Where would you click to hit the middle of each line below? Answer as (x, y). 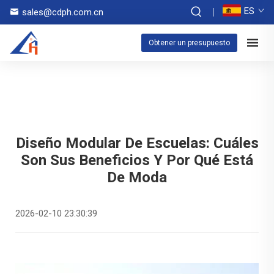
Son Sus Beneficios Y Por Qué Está (137, 160)
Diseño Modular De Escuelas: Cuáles (137, 143)
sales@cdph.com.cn (63, 12)
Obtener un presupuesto (189, 43)
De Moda (137, 177)
